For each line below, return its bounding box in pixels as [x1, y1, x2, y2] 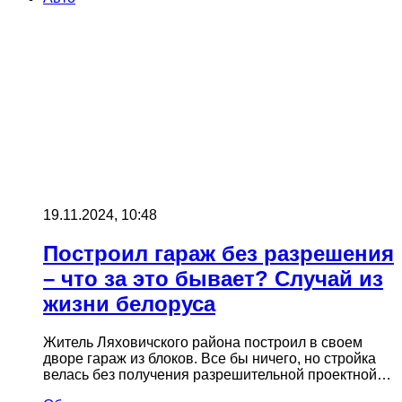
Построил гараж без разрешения [43, 240, 394, 266]
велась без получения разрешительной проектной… [43, 366, 391, 382]
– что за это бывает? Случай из [43, 266, 383, 291]
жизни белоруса [43, 291, 215, 316]
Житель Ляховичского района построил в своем [43, 334, 363, 350]
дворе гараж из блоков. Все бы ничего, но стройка [43, 350, 376, 366]
